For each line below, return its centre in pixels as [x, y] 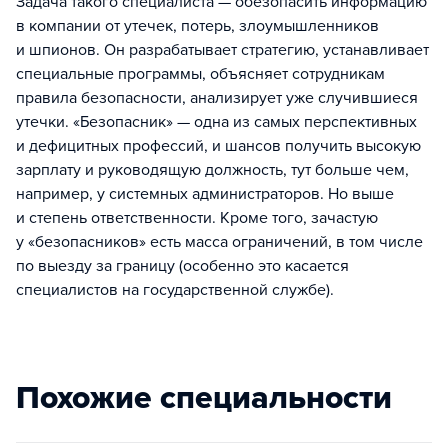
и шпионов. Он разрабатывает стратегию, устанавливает [222, 50]
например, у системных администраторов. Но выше [205, 194]
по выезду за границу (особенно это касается [182, 266]
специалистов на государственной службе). [175, 290]
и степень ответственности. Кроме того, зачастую [197, 218]
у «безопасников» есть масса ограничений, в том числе [219, 242]
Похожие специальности [204, 398]
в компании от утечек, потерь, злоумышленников [197, 26]
